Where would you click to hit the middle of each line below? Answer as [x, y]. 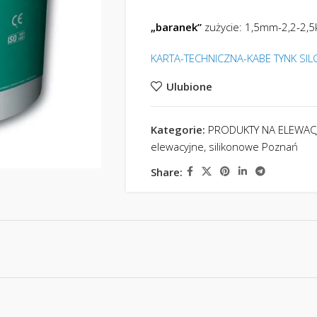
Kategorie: [178, 129]
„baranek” [176, 27]
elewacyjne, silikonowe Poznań [224, 146]
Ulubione [189, 86]
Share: [166, 172]
